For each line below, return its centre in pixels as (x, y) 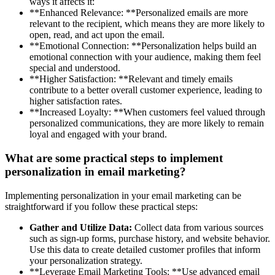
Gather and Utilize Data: (81, 227)
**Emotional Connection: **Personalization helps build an (143, 46)
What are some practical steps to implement (114, 158)
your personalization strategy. (86, 260)
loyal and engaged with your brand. (98, 134)
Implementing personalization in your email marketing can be (123, 195)
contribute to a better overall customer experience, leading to (146, 90)
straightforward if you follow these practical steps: (101, 206)
